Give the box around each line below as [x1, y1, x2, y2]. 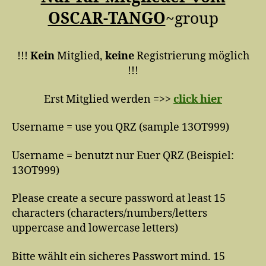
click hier [173, 92, 222, 106]
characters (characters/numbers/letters [12, 207, 207, 221]
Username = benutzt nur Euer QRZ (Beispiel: [12, 148, 234, 163]
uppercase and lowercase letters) [12, 221, 178, 236]
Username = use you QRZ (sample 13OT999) [12, 121, 229, 135]
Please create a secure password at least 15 [12, 192, 226, 206]
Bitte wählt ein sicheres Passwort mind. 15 [12, 249, 225, 264]
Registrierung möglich [134, 49, 249, 64]
